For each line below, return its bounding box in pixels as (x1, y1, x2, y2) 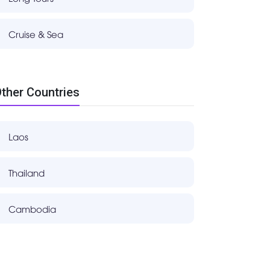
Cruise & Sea (8, 28, 64, 40)
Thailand (8, 166, 45, 179)
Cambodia (8, 202, 57, 215)
